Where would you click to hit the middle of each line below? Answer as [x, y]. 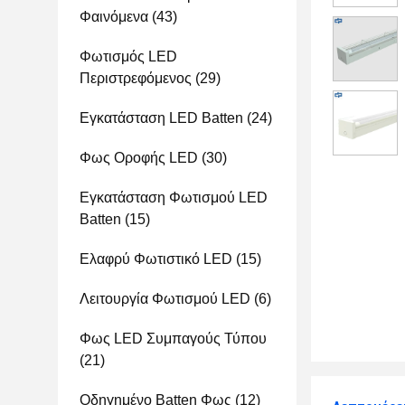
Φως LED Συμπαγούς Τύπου [173, 339]
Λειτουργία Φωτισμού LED [165, 299]
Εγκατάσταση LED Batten [161, 118]
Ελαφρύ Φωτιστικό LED [156, 259]
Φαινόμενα [114, 17]
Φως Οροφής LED [139, 158]
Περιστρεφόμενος [136, 78]
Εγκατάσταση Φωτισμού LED [174, 198]
